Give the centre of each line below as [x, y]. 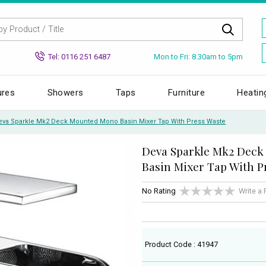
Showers [65, 92]
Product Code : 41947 [182, 244]
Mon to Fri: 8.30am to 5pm [198, 56]
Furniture [187, 92]
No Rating [159, 191]
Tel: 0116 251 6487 [79, 56]
